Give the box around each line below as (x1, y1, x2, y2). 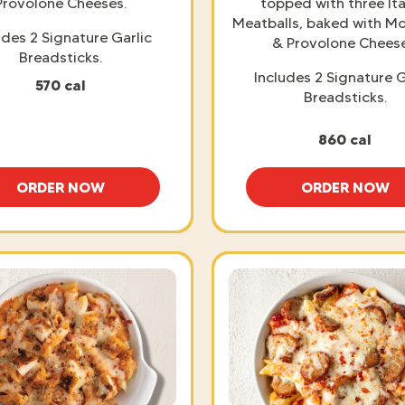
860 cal (318, 129, 372, 148)
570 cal (34, 75, 86, 94)
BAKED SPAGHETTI (59, 185, 192, 204)
